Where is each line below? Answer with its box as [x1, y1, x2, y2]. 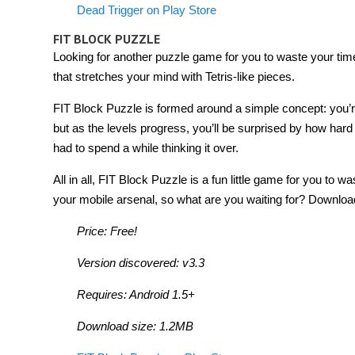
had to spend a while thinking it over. [53, 140, 239, 155]
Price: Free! [77, 223, 137, 238]
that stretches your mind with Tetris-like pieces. [53, 69, 295, 83]
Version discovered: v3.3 [77, 255, 204, 269]
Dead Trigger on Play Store [77, 2, 216, 17]
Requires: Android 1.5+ [77, 287, 195, 301]
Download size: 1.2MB [77, 319, 193, 333]
